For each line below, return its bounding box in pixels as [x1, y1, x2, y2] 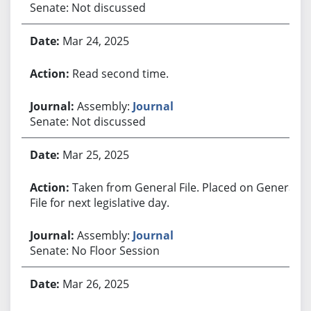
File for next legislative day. [29, 194, 169, 210]
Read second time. [72, 65, 169, 81]
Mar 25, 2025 [62, 146, 129, 162]
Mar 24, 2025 [62, 33, 129, 49]
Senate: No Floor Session [29, 242, 160, 258]
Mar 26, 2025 [62, 276, 129, 292]
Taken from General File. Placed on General [72, 179, 298, 195]
